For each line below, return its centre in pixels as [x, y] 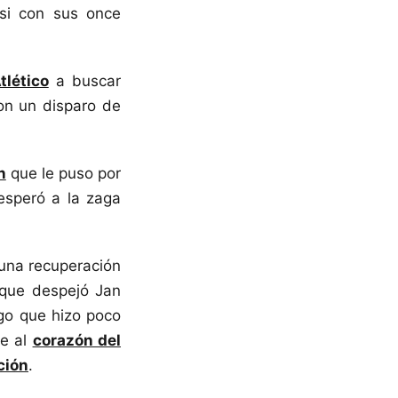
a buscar [85, 80]
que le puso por [63, 173]
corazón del [77, 340]
